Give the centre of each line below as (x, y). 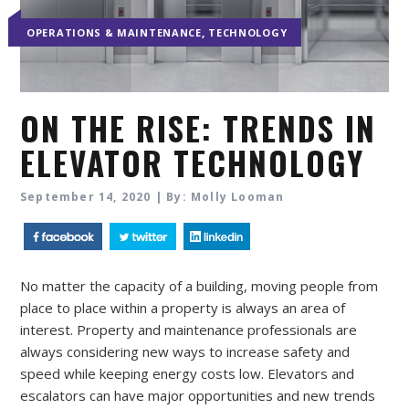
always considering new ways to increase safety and (185, 351)
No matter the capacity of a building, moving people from (199, 285)
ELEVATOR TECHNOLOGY (192, 162)
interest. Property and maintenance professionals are (189, 329)
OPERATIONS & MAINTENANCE (114, 32)
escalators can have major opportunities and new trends (198, 395)
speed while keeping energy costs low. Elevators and (187, 373)
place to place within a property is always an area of (183, 307)
